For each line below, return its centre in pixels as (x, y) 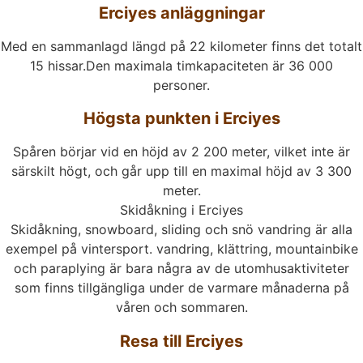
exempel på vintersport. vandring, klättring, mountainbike (181, 249)
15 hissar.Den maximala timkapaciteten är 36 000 (181, 66)
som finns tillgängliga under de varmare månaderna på (181, 288)
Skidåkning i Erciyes (181, 210)
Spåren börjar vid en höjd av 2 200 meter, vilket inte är (181, 152)
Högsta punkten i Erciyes (181, 119)
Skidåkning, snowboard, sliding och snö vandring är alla (181, 230)
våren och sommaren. (181, 307)
